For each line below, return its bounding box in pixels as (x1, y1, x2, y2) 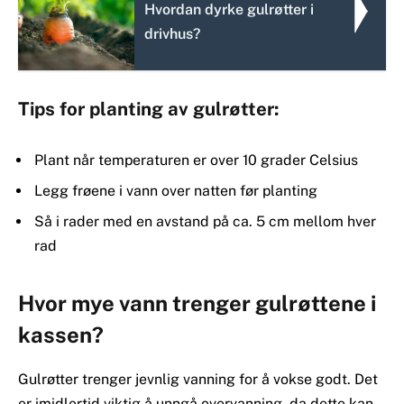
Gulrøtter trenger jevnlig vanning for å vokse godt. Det (18, 370, 378, 388)
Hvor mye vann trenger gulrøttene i (18, 289, 376, 316)
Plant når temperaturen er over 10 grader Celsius (34, 151, 358, 170)
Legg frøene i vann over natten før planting (34, 182, 317, 200)
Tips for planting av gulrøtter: (18, 97, 280, 120)
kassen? (18, 321, 104, 347)
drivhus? (144, 25, 201, 43)
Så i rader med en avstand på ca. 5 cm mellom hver (34, 213, 376, 231)
